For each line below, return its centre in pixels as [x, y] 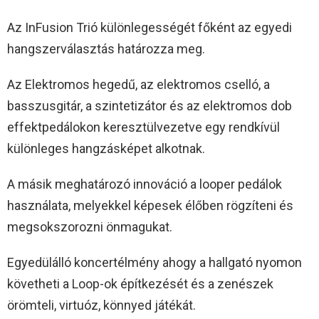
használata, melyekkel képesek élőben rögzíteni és [150, 205]
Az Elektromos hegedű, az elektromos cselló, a [138, 84]
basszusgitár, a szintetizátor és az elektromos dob [150, 105]
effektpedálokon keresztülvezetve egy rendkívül [143, 127]
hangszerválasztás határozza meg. [106, 48]
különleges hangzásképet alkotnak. [106, 148]
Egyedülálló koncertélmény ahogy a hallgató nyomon [155, 262]
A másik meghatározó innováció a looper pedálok [145, 184]
